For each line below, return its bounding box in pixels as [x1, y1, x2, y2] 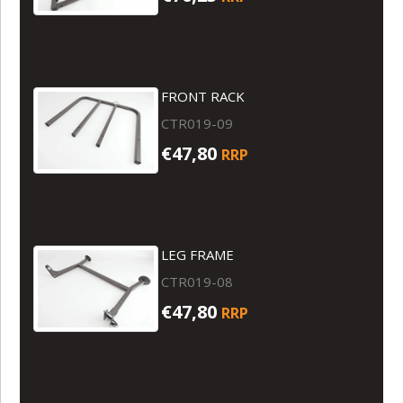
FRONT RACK [161, 86, 246, 105]
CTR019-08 [161, 272, 234, 291]
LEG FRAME [161, 245, 235, 264]
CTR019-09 [161, 113, 234, 132]
